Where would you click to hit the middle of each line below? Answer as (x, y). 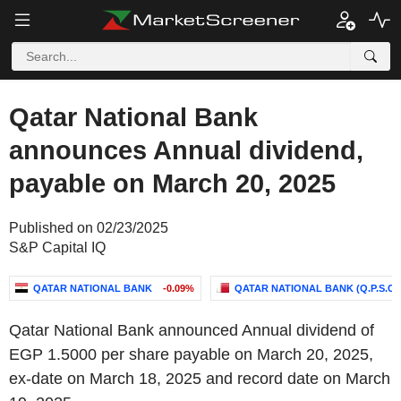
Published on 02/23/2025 (89, 228)
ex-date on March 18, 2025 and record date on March (200, 379)
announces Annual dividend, (186, 150)
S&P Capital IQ (57, 247)
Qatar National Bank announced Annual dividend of (192, 330)
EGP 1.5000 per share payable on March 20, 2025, (191, 354)
